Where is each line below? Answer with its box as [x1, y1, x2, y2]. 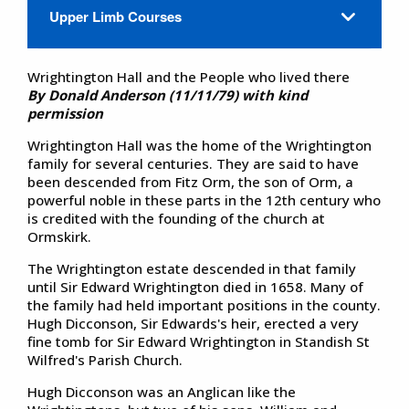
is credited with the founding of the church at [27, 208, 325, 227]
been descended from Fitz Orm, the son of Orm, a [27, 172, 353, 191]
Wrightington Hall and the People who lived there [27, 67, 353, 86]
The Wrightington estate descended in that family [27, 258, 356, 278]
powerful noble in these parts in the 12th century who [27, 190, 381, 209]
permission [27, 103, 103, 122]
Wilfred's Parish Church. [27, 350, 183, 369]
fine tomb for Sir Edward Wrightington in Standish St [27, 331, 370, 351]
